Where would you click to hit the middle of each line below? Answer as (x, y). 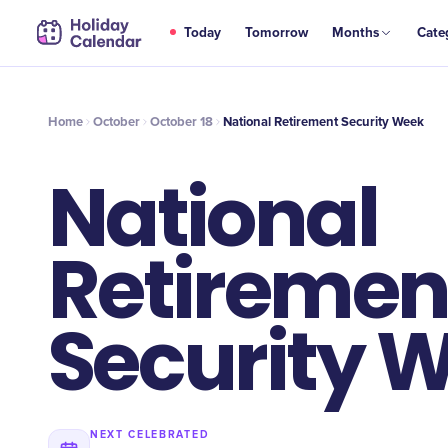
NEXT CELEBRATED (150, 434)
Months (356, 33)
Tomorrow (277, 33)
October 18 (181, 121)
